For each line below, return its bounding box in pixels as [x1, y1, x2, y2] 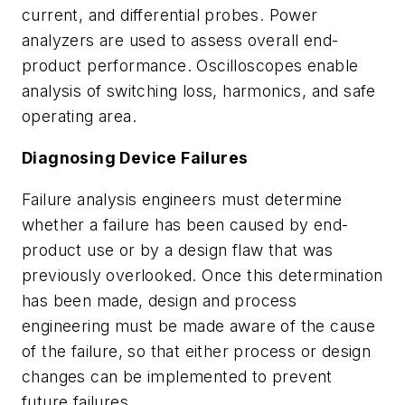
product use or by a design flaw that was [22, 240, 333, 259]
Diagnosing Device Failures [22, 148, 249, 167]
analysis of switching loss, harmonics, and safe [22, 81, 376, 101]
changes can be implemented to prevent [22, 366, 333, 386]
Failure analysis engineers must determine [22, 189, 343, 209]
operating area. [22, 107, 137, 127]
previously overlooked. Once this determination [22, 265, 383, 285]
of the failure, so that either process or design [22, 341, 372, 361]
